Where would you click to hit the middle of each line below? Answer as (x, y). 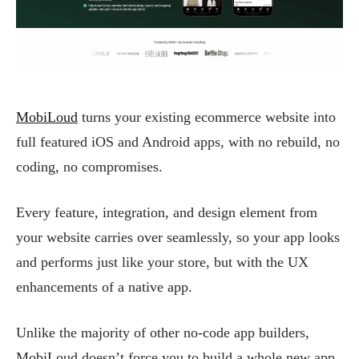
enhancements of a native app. (104, 287)
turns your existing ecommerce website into (207, 117)
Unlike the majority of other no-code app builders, (163, 333)
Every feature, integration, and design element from (167, 212)
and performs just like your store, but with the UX (162, 262)
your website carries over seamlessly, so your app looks (178, 237)
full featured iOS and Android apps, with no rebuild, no (178, 142)
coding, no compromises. (89, 167)
